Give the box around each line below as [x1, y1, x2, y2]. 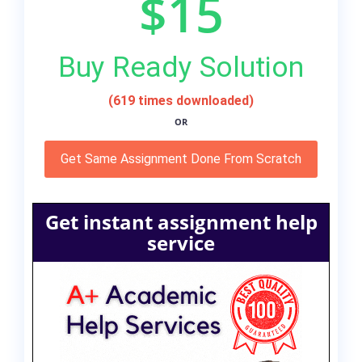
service [147, 229, 215, 256]
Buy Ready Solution [58, 49, 304, 84]
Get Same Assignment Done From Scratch [61, 150, 301, 166]
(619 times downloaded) [108, 92, 254, 108]
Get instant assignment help [44, 208, 318, 235]
